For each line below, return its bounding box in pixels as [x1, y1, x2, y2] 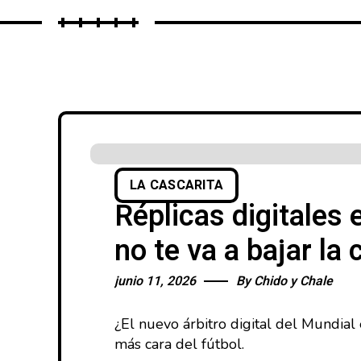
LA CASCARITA [130, 176, 223, 195]
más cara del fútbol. [114, 334, 244, 355]
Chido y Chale [254, 272, 333, 292]
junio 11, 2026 [114, 272, 196, 292]
